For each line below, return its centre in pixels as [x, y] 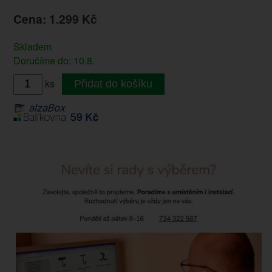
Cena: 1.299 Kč [55, 19]
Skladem [32, 46]
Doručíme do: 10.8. [54, 60]
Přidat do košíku [113, 83]
